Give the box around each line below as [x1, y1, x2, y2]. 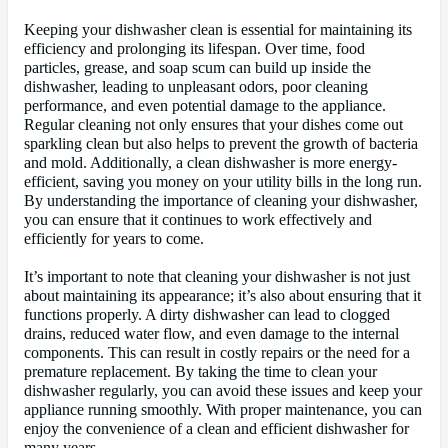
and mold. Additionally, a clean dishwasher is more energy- [24, 154, 397, 173]
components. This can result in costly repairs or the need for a [24, 344, 410, 363]
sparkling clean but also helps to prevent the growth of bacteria [24, 135, 418, 154]
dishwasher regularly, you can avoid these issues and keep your [24, 382, 422, 401]
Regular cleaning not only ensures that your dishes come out [24, 116, 403, 135]
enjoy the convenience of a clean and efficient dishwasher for [24, 420, 409, 439]
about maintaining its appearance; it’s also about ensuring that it [24, 287, 421, 306]
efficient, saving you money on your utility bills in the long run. [24, 173, 422, 192]
